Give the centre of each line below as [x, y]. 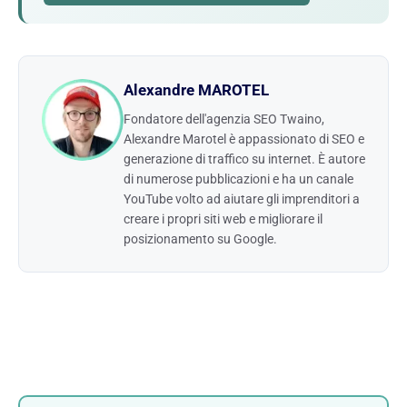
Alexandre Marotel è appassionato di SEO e [244, 139]
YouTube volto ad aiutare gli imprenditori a [242, 199]
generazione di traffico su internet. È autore [244, 159]
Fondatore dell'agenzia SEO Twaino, [224, 119]
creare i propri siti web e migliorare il [223, 219]
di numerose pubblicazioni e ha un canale [238, 179]
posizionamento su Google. [200, 239]
